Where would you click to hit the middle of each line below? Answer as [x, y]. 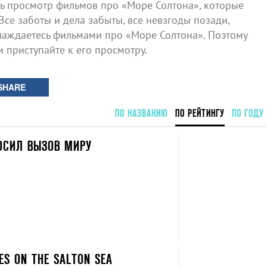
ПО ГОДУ [248, 113]
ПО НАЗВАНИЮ [141, 113]
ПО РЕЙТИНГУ [200, 113]
